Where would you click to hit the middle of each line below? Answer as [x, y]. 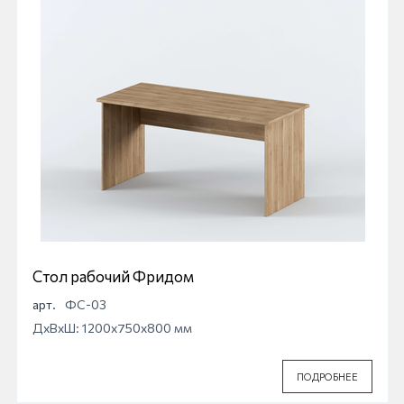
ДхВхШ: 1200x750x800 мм [112, 327]
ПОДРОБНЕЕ [327, 376]
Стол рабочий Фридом [113, 276]
